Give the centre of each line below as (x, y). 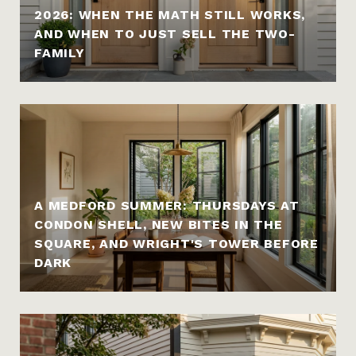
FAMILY (60, 53)
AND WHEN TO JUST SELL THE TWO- (165, 34)
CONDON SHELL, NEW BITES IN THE (159, 224)
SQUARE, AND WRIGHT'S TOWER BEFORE (176, 244)
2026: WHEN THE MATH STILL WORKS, (170, 15)
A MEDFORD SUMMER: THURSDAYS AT (167, 205)
